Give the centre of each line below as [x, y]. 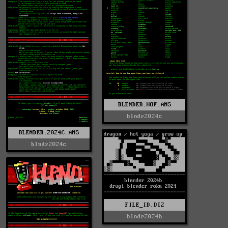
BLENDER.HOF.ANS [145, 104]
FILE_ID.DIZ [145, 205]
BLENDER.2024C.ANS [49, 132]
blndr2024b [145, 217]
